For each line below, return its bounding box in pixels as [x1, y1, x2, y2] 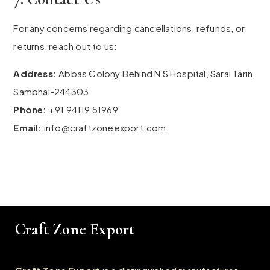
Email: [13, 122, 42, 134]
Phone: [13, 104, 47, 116]
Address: [13, 67, 57, 80]
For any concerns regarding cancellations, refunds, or [13, 22, 245, 34]
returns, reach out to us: [13, 40, 118, 52]
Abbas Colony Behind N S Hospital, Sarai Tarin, [57, 67, 256, 80]
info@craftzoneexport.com [43, 122, 166, 134]
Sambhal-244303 [13, 86, 89, 98]
